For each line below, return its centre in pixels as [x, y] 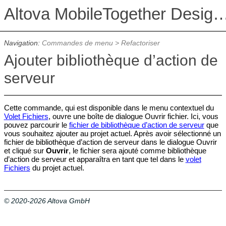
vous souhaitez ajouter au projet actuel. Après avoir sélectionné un [112, 134]
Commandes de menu [77, 43]
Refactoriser [140, 43]
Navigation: [23, 43]
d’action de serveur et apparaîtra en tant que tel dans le [95, 159]
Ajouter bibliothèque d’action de [111, 60]
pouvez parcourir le [36, 125]
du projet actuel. [57, 168]
